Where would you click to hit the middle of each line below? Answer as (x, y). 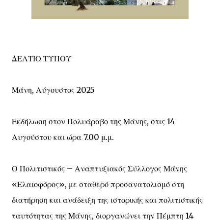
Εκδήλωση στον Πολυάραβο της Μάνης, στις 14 (93, 121)
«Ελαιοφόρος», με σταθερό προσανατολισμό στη (98, 184)
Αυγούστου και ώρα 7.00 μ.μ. (63, 137)
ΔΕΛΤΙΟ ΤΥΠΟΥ (42, 58)
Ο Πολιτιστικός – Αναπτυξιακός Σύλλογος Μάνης (99, 168)
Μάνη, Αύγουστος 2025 (53, 90)
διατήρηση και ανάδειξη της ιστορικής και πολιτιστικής (107, 200)
